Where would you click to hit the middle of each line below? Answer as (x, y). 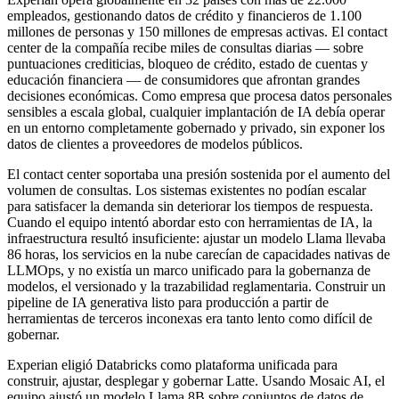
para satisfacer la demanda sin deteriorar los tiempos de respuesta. (190, 206)
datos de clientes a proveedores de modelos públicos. (155, 143)
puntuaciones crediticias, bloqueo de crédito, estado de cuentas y (187, 63)
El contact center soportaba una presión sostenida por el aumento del (199, 174)
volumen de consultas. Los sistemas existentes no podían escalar (187, 190)
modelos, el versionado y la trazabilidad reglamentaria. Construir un (196, 286)
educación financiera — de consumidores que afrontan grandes (183, 79)
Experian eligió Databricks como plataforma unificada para (172, 364)
